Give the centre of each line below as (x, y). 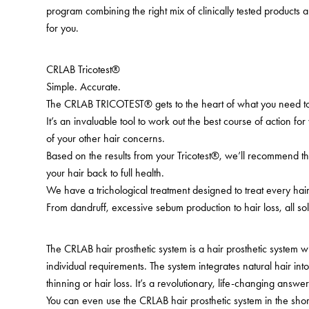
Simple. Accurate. (84, 86)
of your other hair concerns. (106, 138)
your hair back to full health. (106, 172)
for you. (63, 28)
